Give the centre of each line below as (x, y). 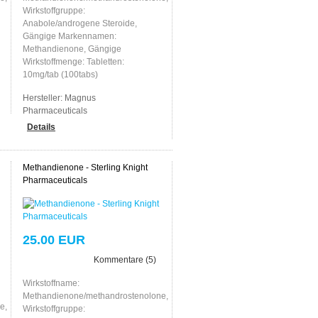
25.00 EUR (54, 240)
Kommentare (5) (125, 259)
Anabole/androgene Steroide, (79, 23)
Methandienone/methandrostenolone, (95, 296)
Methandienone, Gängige (72, 49)
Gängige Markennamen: (69, 36)
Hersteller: (43, 98)
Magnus (80, 98)
